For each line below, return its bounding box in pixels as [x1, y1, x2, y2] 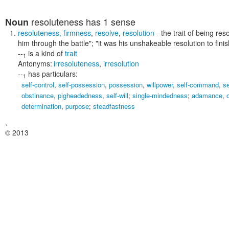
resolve [95, 28, 119, 38]
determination [21, 101, 61, 111]
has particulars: [28, 68, 78, 79]
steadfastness [93, 101, 135, 111]
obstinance [21, 90, 54, 100]
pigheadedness [58, 90, 102, 100]
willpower [147, 80, 173, 89]
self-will [106, 90, 128, 100]
